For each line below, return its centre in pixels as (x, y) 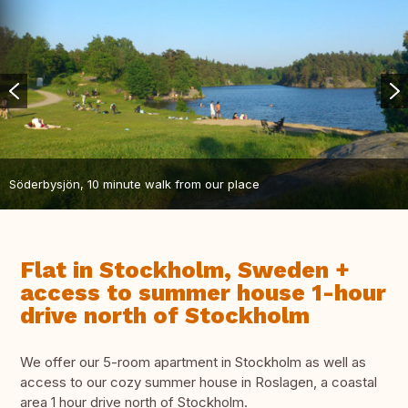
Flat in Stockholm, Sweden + (185, 270)
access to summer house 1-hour (203, 293)
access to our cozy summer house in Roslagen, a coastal (199, 382)
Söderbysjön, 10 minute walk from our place (134, 184)
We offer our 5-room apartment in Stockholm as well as (193, 362)
